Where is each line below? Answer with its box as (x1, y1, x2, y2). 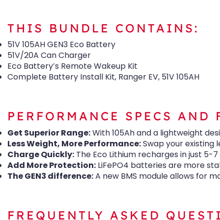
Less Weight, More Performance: (7, 138, 141, 150)
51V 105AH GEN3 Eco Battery (7, 39, 115, 51)
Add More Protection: (7, 160, 96, 171)
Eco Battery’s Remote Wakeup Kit (7, 60, 137, 72)
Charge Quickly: (7, 149, 74, 161)
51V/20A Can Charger (7, 50, 91, 61)
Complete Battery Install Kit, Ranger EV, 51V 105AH (7, 71, 199, 83)
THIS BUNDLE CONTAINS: (7, 20, 199, 35)
